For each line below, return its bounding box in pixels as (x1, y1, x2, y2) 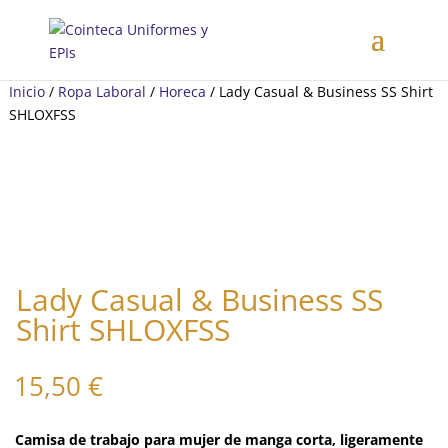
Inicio (9, 82, 45, 101)
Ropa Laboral (58, 82, 146, 101)
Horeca (159, 82, 206, 101)
